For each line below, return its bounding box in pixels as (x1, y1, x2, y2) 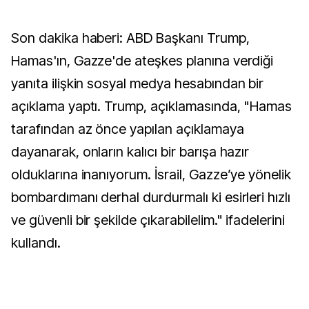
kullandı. (11, 235, 61, 251)
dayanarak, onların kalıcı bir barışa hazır (11, 143, 250, 160)
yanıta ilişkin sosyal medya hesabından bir (11, 75, 264, 92)
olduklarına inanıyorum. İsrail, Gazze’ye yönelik (11, 166, 292, 183)
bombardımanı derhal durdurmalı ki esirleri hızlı (11, 189, 291, 206)
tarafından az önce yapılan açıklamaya (11, 121, 244, 137)
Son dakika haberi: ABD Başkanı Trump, (11, 30, 19, 46)
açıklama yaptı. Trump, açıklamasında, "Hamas (11, 98, 292, 114)
